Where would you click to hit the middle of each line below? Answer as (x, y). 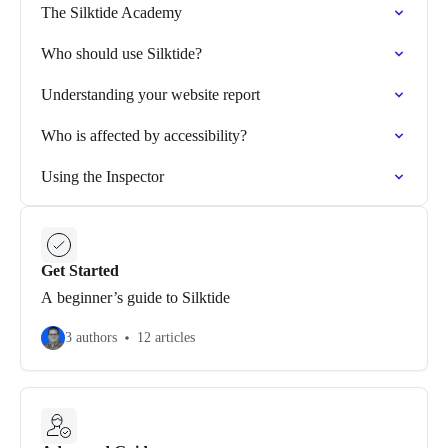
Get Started (80, 270)
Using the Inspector (102, 176)
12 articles (166, 337)
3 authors (91, 337)
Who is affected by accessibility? (144, 135)
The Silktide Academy (111, 12)
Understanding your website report (150, 94)
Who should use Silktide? (121, 53)
